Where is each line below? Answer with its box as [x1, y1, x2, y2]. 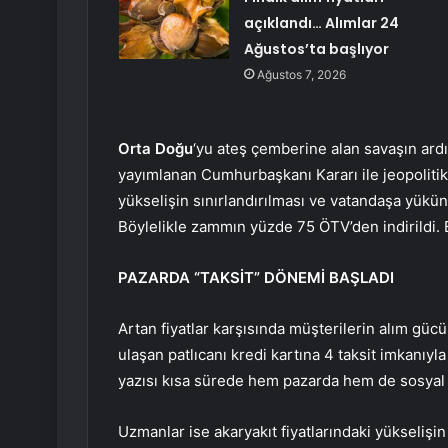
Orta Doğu [118, 139, 193, 159]
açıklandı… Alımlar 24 [243, 13, 399, 34]
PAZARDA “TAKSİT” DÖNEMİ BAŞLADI [118, 268, 394, 288]
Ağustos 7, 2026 [256, 67, 346, 83]
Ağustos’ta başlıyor [243, 39, 389, 60]
